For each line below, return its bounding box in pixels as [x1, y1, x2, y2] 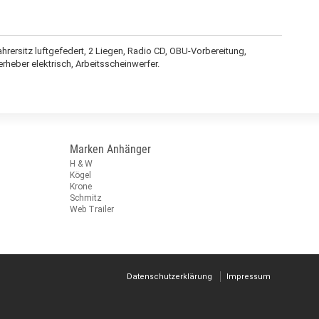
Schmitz [69, 192, 102, 203]
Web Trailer [69, 204, 114, 214]
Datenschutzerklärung [126, 271, 212, 281]
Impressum [226, 271, 271, 281]
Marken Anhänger [69, 142, 151, 156]
